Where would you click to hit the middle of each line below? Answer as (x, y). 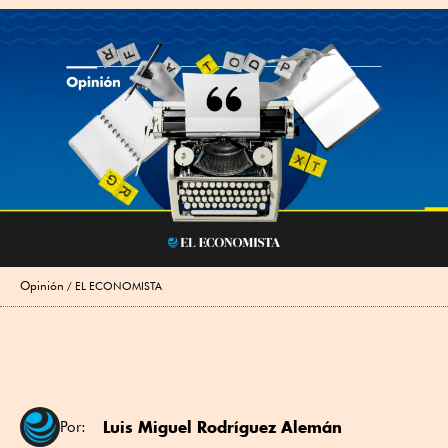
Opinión (42, 285)
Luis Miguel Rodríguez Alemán (220, 426)
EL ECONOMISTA (118, 285)
